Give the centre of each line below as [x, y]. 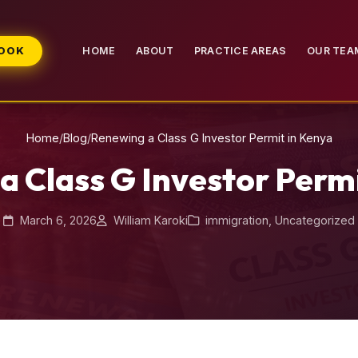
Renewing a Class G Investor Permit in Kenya [211, 138]
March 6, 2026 [57, 220]
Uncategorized [315, 220]
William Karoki [149, 220]
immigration [237, 220]
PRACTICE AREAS [241, 51]
